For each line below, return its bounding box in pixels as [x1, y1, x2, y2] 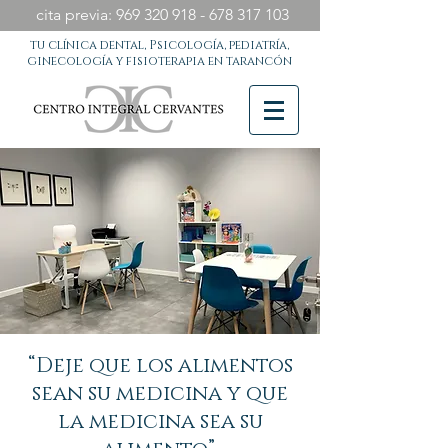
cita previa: [36, 5, 112, 24]
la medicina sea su [57, 408, 263, 436]
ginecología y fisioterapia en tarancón [26, 53, 292, 69]
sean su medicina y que [32, 380, 288, 408]
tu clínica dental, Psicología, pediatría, [29, 37, 289, 53]
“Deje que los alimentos [27, 352, 293, 380]
